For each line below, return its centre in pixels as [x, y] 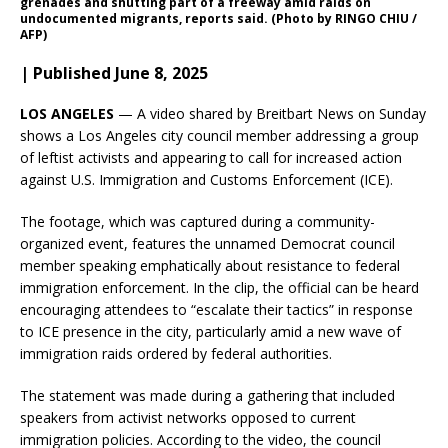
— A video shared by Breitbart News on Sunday [270, 113]
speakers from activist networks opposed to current [188, 417]
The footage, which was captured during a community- [197, 221]
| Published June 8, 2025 [114, 72]
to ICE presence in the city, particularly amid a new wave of [210, 331]
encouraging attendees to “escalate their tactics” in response [216, 309]
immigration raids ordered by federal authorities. [176, 353]
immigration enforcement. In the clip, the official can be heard [219, 287]
